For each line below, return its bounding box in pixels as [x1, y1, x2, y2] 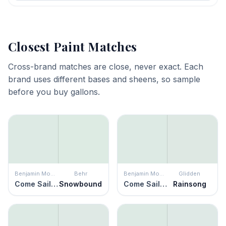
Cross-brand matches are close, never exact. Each [8, 62, 203, 72]
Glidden [179, 170, 200, 178]
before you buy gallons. [8, 87, 100, 97]
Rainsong [173, 180, 206, 189]
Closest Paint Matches [8, 38, 137, 55]
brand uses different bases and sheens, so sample [8, 74, 200, 85]
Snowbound [59, 180, 102, 189]
